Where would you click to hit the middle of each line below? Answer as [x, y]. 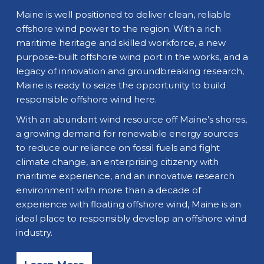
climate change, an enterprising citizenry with [117, 162]
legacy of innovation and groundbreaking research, [130, 71]
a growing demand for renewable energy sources [127, 134]
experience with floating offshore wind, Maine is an [128, 204]
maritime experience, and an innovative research [125, 176]
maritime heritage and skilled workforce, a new [121, 43]
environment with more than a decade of [108, 190]
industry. [34, 233]
